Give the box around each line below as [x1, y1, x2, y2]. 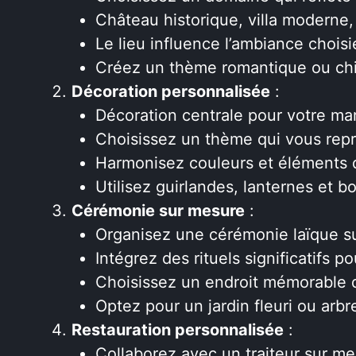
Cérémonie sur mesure [72, 200, 245, 220]
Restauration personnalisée [72, 319, 284, 339]
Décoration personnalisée [72, 81, 270, 101]
